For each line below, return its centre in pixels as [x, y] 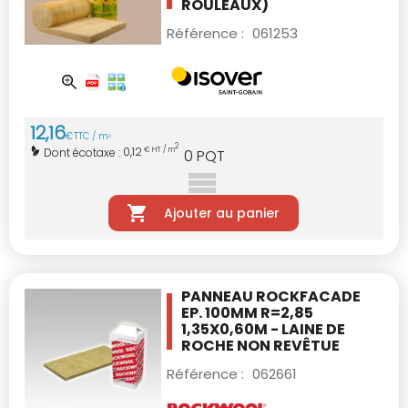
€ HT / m [158, 150]
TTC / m [91, 137]
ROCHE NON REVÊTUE [260, 345]
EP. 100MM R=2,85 [247, 312]
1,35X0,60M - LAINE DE [263, 329]
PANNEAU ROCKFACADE [271, 296]
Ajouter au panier [221, 213]
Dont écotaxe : [83, 152]
